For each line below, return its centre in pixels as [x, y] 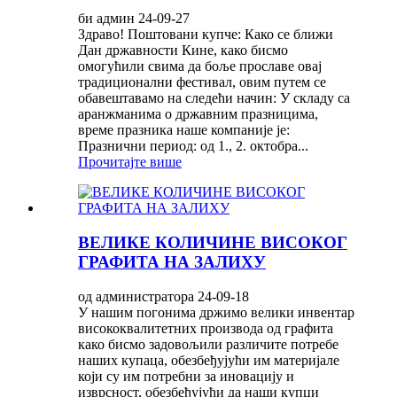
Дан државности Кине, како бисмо [183, 51]
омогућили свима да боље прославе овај [200, 66]
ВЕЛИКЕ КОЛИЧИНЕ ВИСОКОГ [213, 242]
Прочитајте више [130, 162]
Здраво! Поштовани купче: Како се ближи [206, 35]
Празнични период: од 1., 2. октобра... [193, 146]
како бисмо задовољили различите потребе [208, 344]
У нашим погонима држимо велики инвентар [216, 312]
